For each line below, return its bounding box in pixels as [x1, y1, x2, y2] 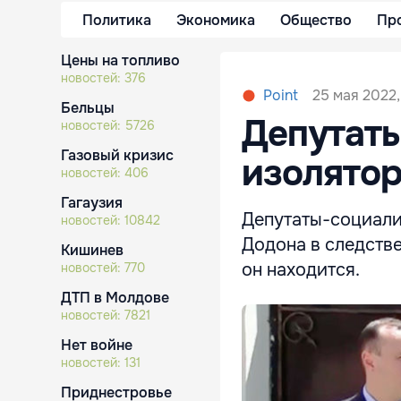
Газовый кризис [61, 146, 174, 165]
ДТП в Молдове [61, 288, 169, 307]
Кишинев [61, 241, 124, 260]
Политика [82, 10, 151, 30]
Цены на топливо [61, 51, 180, 70]
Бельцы [61, 98, 115, 117]
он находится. [242, 259, 360, 281]
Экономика [176, 10, 255, 30]
